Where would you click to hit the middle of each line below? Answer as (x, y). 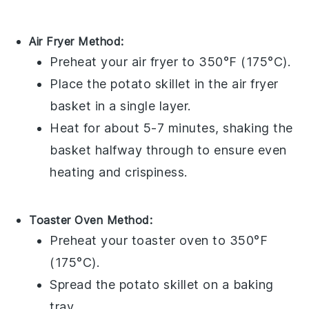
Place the (80, 83)
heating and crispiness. (119, 172)
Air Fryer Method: (77, 41)
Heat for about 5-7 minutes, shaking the (171, 128)
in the (211, 83)
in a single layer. (141, 106)
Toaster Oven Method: (91, 220)
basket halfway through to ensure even (168, 150)
